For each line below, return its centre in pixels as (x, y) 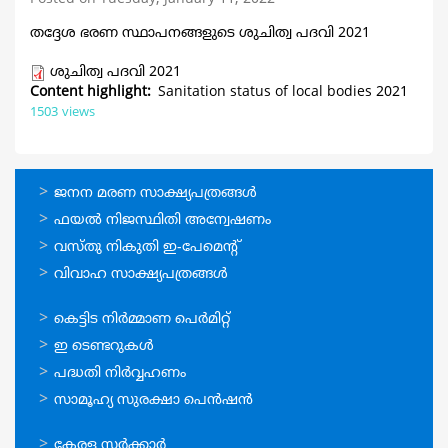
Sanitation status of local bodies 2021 (283, 92)
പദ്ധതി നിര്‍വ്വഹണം (120, 373)
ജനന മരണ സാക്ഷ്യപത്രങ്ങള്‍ (155, 193)
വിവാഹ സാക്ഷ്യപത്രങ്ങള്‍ (141, 274)
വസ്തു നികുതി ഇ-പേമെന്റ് (147, 247)
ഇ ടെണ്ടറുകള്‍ (104, 346)
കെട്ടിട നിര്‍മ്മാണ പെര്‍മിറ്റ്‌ (142, 319)
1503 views (62, 112)
